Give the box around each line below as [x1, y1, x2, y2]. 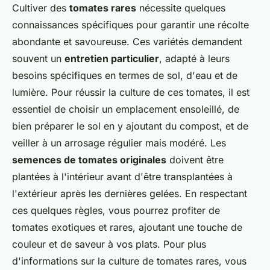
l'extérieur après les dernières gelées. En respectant [12, 187, 247, 199]
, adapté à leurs [159, 52, 230, 64]
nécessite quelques [136, 2, 225, 14]
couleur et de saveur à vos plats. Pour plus [12, 238, 206, 250]
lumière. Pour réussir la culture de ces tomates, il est [12, 86, 250, 98]
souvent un [12, 52, 64, 64]
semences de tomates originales [12, 154, 166, 166]
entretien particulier [64, 52, 159, 64]
